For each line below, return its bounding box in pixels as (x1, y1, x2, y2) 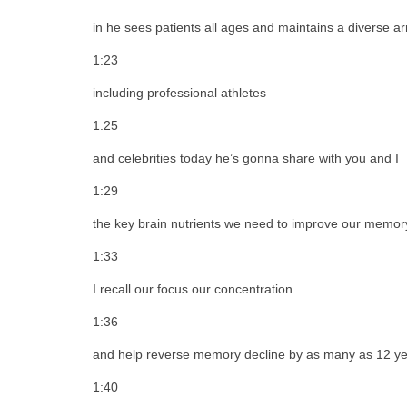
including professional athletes (93, 84, 266, 100)
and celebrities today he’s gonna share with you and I (93, 150, 399, 165)
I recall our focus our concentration (93, 281, 293, 296)
